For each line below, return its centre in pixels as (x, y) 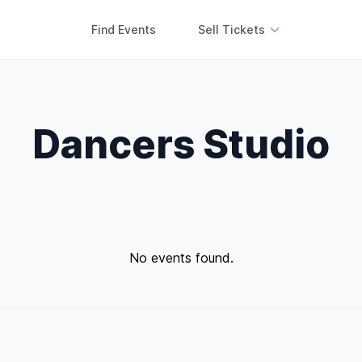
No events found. (181, 258)
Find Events (123, 29)
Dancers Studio (181, 144)
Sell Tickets (231, 29)
